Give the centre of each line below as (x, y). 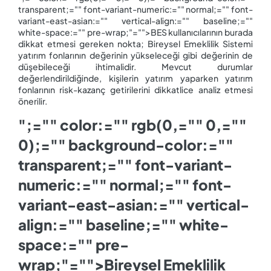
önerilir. (33, 101)
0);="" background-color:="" (126, 144)
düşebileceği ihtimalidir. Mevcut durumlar (135, 66)
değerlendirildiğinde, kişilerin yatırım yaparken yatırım (135, 78)
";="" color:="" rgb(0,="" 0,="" (132, 124)
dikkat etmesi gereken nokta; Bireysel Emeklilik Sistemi (135, 43)
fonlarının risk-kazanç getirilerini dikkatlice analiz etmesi (135, 89)
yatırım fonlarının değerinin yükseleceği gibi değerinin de (135, 55)
